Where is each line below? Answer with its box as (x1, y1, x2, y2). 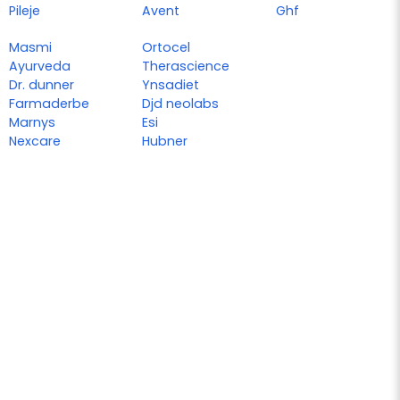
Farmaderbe (9, 94, 89, 112)
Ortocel (142, 37, 191, 56)
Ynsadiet (142, 75, 200, 94)
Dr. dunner (9, 75, 74, 94)
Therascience (142, 56, 230, 75)
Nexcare (9, 131, 61, 150)
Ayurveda (9, 56, 71, 75)
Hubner (142, 131, 188, 150)
